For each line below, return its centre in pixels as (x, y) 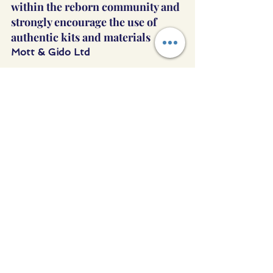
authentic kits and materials (81, 37)
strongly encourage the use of (85, 22)
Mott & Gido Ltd (51, 52)
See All (181, 164)
